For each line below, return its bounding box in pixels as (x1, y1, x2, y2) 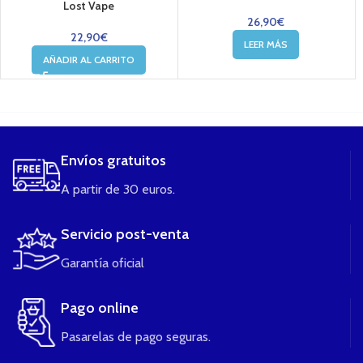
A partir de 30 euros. (61, 181, 175, 198)
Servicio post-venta (61, 225, 189, 244)
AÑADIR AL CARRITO (43, 53, 135, 66)
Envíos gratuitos (61, 152, 166, 170)
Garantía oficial (61, 255, 144, 271)
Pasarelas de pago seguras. (61, 329, 211, 345)
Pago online (61, 299, 139, 318)
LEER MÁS (244, 38, 288, 51)
